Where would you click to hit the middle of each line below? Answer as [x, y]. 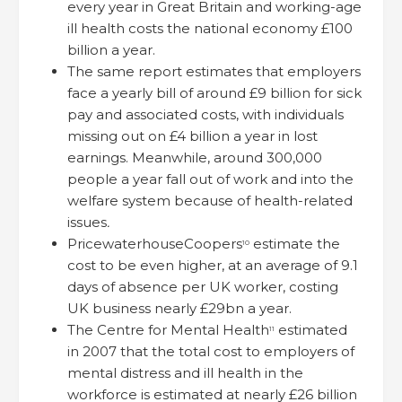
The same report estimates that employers [214, 71]
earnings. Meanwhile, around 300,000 [195, 157]
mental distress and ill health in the [185, 372]
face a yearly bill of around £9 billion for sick [214, 92]
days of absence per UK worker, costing [203, 286]
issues [87, 222]
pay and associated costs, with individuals [205, 114]
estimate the [295, 243]
